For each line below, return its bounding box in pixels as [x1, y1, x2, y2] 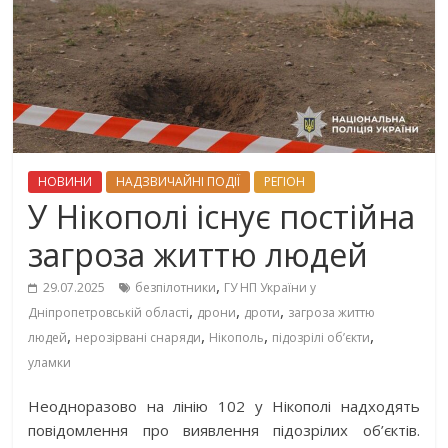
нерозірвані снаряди [75, 329, 202, 347]
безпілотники [135, 279, 217, 297]
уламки [28, 354, 72, 372]
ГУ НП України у [224, 279, 317, 297]
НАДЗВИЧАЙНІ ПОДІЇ [116, 173, 241, 191]
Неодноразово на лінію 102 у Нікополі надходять [28, 396, 420, 417]
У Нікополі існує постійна [28, 195, 416, 239]
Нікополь [209, 329, 265, 347]
